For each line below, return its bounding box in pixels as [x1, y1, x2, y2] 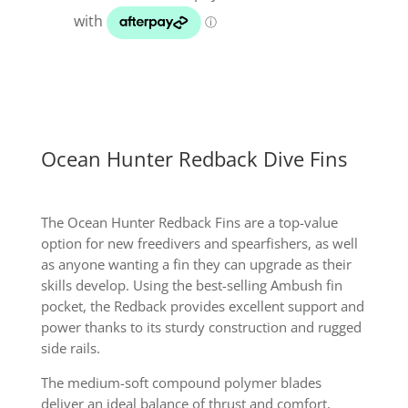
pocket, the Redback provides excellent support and [40, 297, 364, 316]
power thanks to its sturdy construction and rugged [40, 318, 362, 337]
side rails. [40, 339, 100, 358]
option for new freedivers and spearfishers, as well [40, 234, 358, 253]
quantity [72, 6, 131, 27]
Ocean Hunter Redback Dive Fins [40, 145, 347, 173]
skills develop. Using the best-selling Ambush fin [40, 276, 342, 295]
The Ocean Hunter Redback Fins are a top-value [40, 213, 338, 232]
